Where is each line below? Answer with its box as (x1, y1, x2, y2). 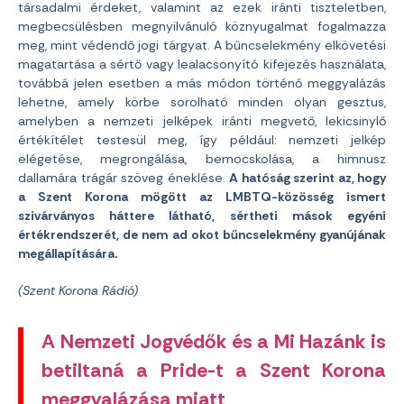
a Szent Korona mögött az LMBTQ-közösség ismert (18, 188, 386, 205)
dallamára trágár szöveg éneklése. (18, 170, 229, 186)
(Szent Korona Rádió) (18, 282, 138, 298)
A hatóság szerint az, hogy (229, 170, 386, 186)
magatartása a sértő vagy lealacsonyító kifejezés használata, (18, 56, 386, 72)
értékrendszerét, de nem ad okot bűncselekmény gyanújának (18, 226, 386, 243)
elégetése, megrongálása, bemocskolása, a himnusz (18, 151, 386, 167)
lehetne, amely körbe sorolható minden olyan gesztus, (18, 94, 386, 110)
